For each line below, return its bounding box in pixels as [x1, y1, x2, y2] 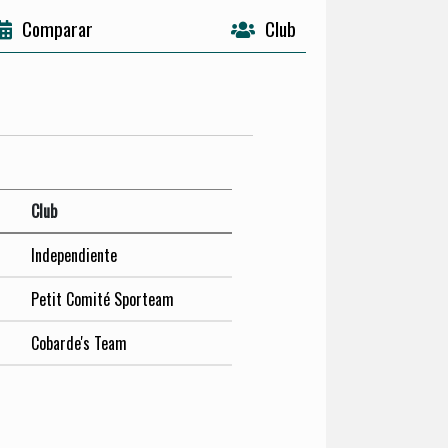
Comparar [21, 14, 93, 44]
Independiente [31, 243, 118, 268]
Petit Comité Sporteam [31, 287, 175, 312]
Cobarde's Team [31, 331, 128, 356]
